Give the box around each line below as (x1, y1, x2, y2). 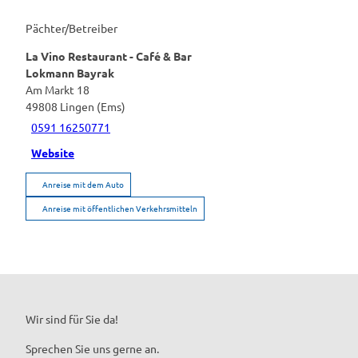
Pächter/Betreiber (26, 20, 117, 35)
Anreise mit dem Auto (42, 177, 124, 190)
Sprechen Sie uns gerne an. (26, 340, 161, 356)
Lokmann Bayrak (26, 65, 114, 80)
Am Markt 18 (26, 82, 89, 97)
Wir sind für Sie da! (26, 311, 121, 326)
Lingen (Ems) (60, 98, 125, 113)
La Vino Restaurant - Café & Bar (26, 48, 192, 63)
